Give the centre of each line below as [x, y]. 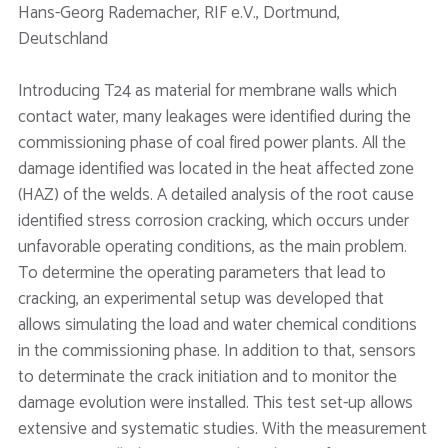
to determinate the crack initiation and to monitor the [207, 376]
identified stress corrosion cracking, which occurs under [213, 220]
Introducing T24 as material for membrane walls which [207, 90]
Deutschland [62, 39]
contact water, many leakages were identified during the [214, 116]
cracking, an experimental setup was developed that [200, 298]
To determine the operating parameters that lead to [201, 272]
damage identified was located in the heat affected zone [215, 168]
